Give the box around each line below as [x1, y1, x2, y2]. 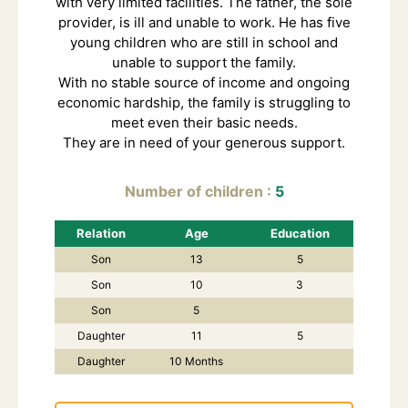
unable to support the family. [112, 53, 296, 71]
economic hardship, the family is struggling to [57, 93, 351, 111]
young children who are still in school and [70, 33, 338, 51]
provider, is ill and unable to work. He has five [57, 13, 351, 31]
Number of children [124, 181, 267, 200]
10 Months [169, 353, 223, 368]
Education [270, 225, 330, 240]
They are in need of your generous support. [63, 133, 345, 151]
